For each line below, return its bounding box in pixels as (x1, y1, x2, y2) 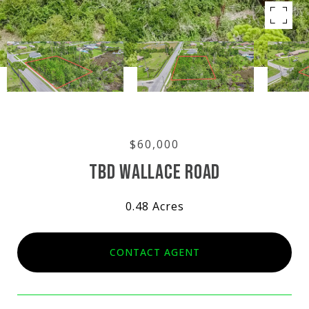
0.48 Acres (125, 199, 184, 214)
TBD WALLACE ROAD (89, 160, 220, 185)
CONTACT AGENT (109, 245, 200, 259)
